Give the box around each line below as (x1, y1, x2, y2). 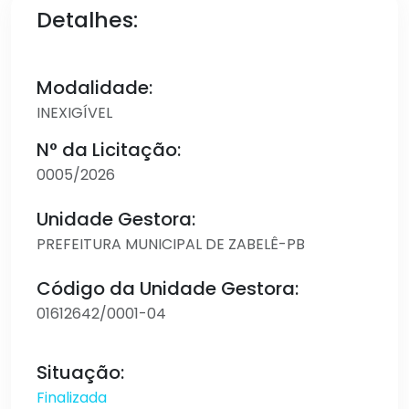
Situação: (37, 360, 124, 385)
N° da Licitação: (37, 137, 181, 163)
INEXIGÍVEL (37, 102, 112, 123)
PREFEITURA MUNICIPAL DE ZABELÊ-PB (37, 234, 305, 255)
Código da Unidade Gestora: (37, 276, 299, 301)
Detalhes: (37, 5, 138, 35)
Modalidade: (37, 75, 152, 100)
